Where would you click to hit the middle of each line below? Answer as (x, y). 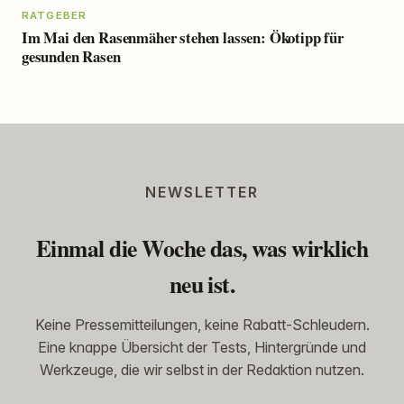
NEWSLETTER (202, 193)
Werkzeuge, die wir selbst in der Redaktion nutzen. (202, 370)
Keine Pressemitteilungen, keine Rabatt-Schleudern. (202, 325)
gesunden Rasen (71, 57)
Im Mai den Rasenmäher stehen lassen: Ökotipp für (183, 38)
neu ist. (202, 285)
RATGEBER (55, 15)
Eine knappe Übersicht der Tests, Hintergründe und (202, 348)
